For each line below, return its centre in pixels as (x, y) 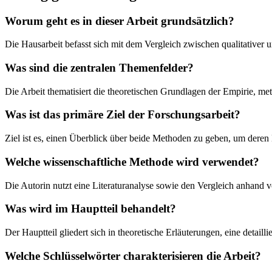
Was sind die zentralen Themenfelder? (99, 68)
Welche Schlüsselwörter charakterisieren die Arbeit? (133, 256)
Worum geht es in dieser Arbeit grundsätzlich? (120, 21)
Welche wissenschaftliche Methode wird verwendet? (132, 161)
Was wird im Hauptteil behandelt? (90, 209)
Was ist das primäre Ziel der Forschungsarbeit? (123, 115)
